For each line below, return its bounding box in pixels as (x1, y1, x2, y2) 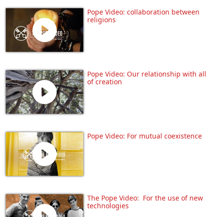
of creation (87, 77, 122, 86)
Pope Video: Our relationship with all (87, 69, 206, 78)
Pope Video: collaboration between (87, 7, 200, 16)
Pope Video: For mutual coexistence (87, 131, 202, 141)
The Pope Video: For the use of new (87, 193, 203, 203)
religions (87, 15, 116, 24)
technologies (87, 201, 129, 211)
